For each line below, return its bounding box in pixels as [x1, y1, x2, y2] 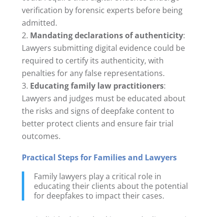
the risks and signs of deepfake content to [21, 105, 174, 116]
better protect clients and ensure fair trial [21, 118, 173, 129]
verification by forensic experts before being [21, 4, 183, 15]
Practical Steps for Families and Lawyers [21, 152, 177, 163]
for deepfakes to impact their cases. [33, 190, 164, 201]
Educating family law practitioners [30, 80, 164, 91]
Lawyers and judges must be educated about [21, 93, 186, 104]
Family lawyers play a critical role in [33, 170, 161, 182]
